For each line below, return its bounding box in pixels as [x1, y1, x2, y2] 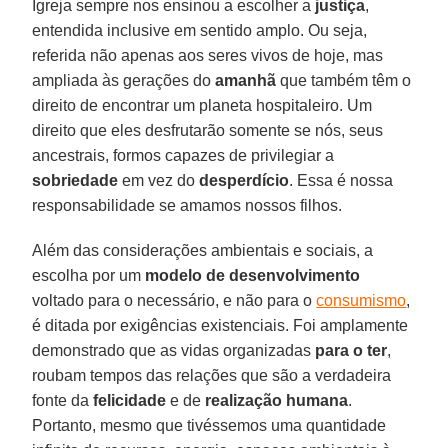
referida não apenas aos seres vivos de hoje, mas [32, 46, 384, 64]
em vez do [118, 171, 200, 189]
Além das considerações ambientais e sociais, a [32, 241, 374, 259]
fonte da [32, 391, 94, 409]
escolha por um [32, 266, 146, 284]
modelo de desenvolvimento [145, 266, 361, 284]
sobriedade [32, 171, 119, 189]
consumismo [316, 291, 407, 309]
